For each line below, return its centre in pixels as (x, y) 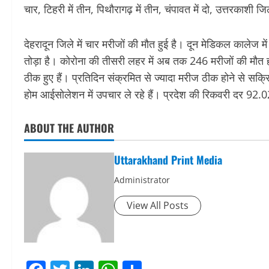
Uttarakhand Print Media (168, 160)
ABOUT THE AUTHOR (69, 128)
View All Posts (158, 206)
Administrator (142, 180)
